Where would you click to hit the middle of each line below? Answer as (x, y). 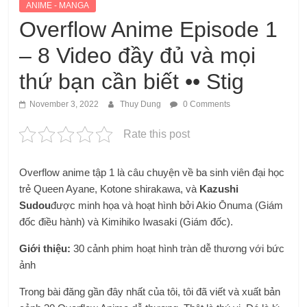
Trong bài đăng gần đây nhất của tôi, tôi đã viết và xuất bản (150, 292)
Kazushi (219, 189)
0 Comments (206, 105)
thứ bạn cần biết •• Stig (132, 82)
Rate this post (157, 134)
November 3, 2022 (64, 105)
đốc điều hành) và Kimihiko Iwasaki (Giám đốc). (126, 222)
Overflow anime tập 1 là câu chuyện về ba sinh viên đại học (152, 173)
